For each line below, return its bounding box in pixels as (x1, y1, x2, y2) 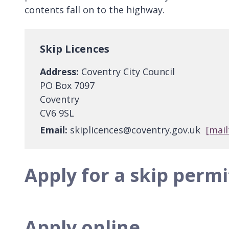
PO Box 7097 (40, 79, 95, 92)
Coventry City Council (79, 65, 175, 78)
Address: (40, 65, 79, 78)
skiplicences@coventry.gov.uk (67, 124, 203, 136)
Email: (40, 124, 67, 136)
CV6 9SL (40, 107, 74, 120)
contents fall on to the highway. (25, 4, 165, 16)
